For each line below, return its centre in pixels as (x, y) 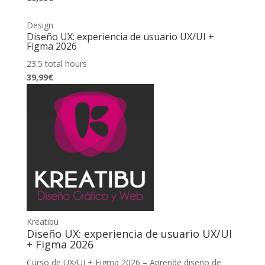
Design (40, 25)
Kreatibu (42, 221)
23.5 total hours (56, 63)
